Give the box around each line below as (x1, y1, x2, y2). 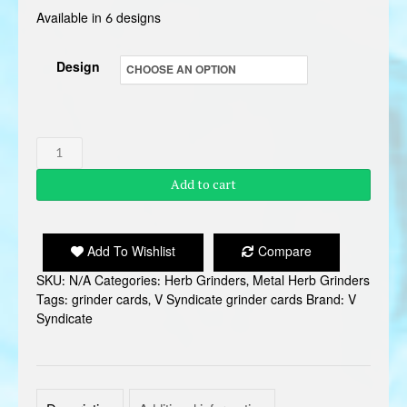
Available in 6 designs (36, 6, 161, 30)
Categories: (94, 269, 164, 293)
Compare (254, 240, 312, 263)
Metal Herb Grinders (253, 269, 370, 293)
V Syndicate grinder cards (154, 288, 303, 312)
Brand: (306, 288, 348, 312)
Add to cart (171, 174, 236, 193)
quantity (35, 231, 93, 262)
